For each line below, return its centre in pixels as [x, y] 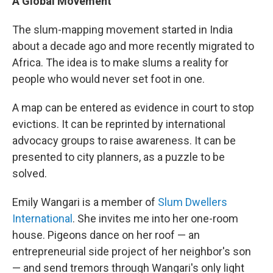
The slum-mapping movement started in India [122, 29]
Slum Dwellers [193, 202]
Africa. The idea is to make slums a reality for [120, 62]
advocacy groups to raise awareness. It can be [124, 140]
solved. [30, 173]
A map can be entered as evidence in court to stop [133, 107]
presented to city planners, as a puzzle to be [119, 157]
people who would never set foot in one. [108, 79]
